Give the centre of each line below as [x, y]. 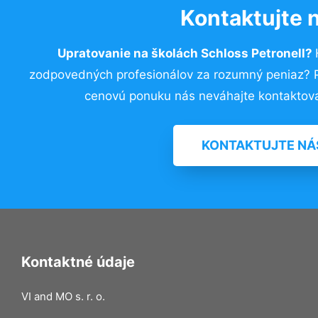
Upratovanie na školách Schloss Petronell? [186, 53]
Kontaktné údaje [78, 262]
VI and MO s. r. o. [63, 296]
